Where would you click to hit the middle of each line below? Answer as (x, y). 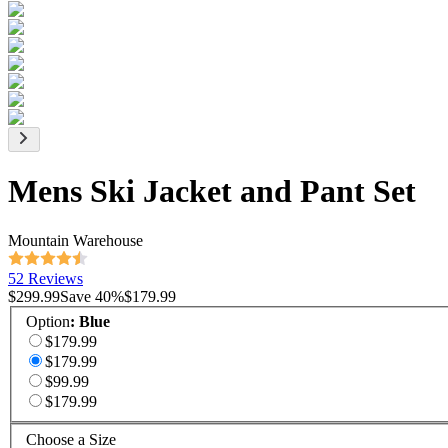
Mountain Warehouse (75, 240)
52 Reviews (45, 278)
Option (48, 322)
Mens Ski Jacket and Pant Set (212, 191)
